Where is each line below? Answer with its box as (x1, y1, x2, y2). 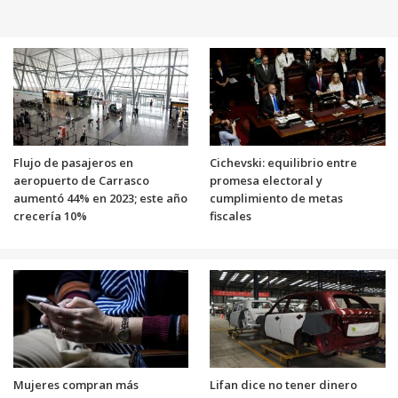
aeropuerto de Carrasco (12, 171, 149, 188)
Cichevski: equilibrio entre (210, 154, 357, 171)
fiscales (210, 207, 251, 224)
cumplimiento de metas (210, 189, 343, 206)
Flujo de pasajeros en (12, 154, 133, 171)
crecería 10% (12, 207, 87, 224)
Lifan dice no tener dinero (210, 376, 357, 393)
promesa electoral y (210, 171, 322, 188)
